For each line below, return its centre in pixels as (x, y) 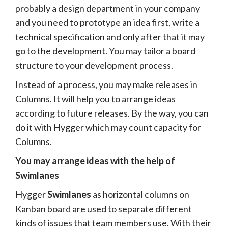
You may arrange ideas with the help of (95, 161)
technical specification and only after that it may (110, 36)
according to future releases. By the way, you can (112, 113)
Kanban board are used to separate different (104, 208)
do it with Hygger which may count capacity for (108, 127)
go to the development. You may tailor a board (105, 51)
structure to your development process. (94, 65)
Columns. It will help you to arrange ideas (95, 98)
